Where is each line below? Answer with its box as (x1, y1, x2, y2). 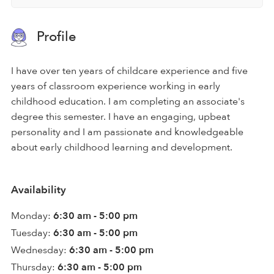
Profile (33, 27, 76, 46)
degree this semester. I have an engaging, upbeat (11, 109, 230, 124)
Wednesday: (11, 243, 67, 257)
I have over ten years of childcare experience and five (11, 64, 248, 78)
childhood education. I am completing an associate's (11, 94, 245, 108)
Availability (11, 182, 66, 197)
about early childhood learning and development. (11, 140, 232, 154)
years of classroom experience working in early (11, 79, 220, 93)
